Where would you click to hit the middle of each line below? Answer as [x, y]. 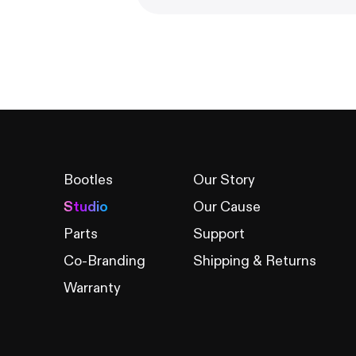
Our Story [224, 180]
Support [219, 234]
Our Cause [227, 207]
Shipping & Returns [255, 261]
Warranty [92, 288]
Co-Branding [104, 261]
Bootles [88, 180]
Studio [86, 207]
